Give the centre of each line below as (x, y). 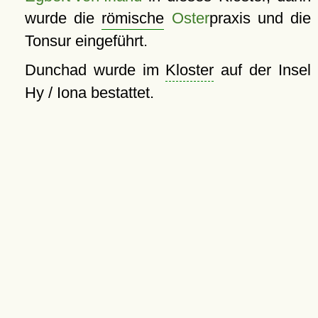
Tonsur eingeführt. (86, 41)
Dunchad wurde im (95, 70)
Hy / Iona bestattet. (89, 93)
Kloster (190, 70)
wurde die (63, 18)
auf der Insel (262, 70)
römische (133, 18)
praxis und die (260, 18)
